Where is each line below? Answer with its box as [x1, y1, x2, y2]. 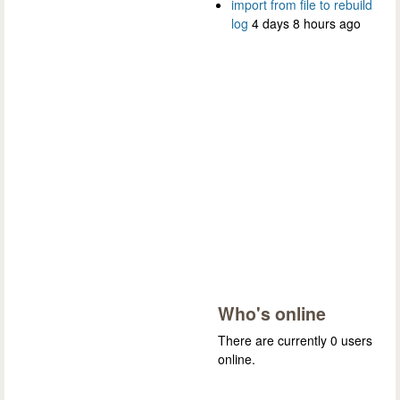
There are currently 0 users [218, 331, 372, 350]
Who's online [218, 301, 326, 327]
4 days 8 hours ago [252, 14, 361, 33]
